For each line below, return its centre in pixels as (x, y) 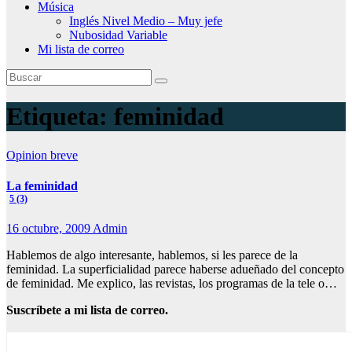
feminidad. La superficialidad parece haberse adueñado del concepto (175, 269)
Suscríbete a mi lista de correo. (87, 310)
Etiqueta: (60, 117)
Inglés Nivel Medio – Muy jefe (146, 21)
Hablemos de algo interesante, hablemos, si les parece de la (152, 255)
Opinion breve (42, 155)
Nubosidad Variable (118, 35)
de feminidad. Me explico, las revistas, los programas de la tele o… (172, 284)
